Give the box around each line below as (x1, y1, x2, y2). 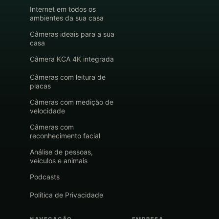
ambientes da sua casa (30, 14, 104, 22)
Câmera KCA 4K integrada (30, 55, 114, 64)
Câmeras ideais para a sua (30, 30, 115, 39)
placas (30, 82, 51, 90)
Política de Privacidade (30, 191, 104, 199)
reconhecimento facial (30, 131, 101, 140)
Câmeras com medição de (30, 98, 114, 107)
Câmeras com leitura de (30, 73, 106, 82)
